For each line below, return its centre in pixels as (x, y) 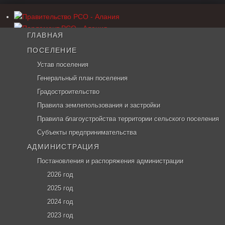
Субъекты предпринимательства (87, 132)
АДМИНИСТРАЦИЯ (64, 147)
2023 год (60, 215)
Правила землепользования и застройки (99, 105)
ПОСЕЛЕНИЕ (52, 50)
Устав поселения (63, 65)
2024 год (60, 202)
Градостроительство (68, 92)
